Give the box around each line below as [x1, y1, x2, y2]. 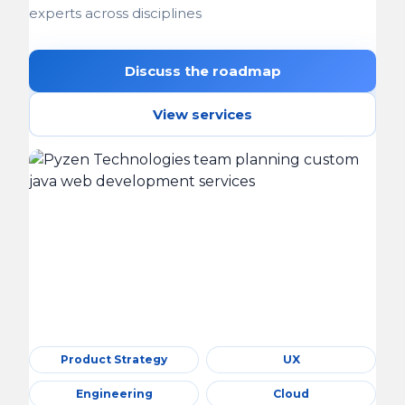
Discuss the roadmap [124, 62, 281, 80]
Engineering [75, 387, 153, 400]
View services [153, 106, 252, 123]
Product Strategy [61, 353, 167, 366]
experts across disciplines [29, 5, 202, 22]
